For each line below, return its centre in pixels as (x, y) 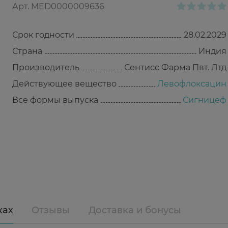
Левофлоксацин (192, 84)
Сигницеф (205, 100)
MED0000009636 (68, 6)
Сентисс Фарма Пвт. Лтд (175, 67)
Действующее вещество (64, 84)
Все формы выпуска (55, 100)
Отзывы (51, 210)
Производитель (46, 67)
